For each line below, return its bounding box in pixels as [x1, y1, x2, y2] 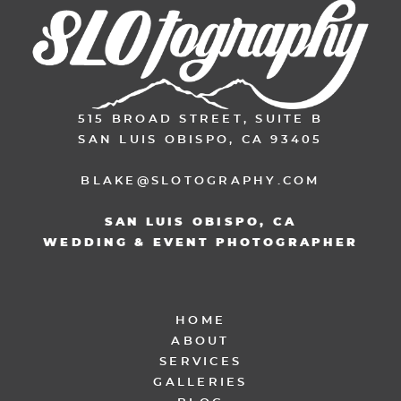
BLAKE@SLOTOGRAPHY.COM [81, 175, 320, 187]
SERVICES [159, 355, 242, 368]
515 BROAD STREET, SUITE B [77, 113, 324, 125]
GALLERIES [153, 376, 248, 388]
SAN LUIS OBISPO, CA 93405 [78, 133, 323, 146]
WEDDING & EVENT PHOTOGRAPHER [43, 236, 358, 249]
